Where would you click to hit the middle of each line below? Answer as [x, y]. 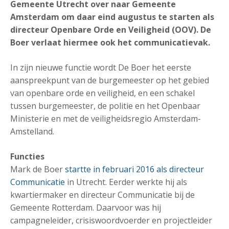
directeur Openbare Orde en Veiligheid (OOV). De [111, 30]
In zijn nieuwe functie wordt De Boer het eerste [101, 67]
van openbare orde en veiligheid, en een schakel [102, 93]
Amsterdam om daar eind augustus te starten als [112, 17]
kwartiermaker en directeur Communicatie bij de [102, 195]
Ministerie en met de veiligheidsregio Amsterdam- [106, 119]
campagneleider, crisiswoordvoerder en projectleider [111, 220]
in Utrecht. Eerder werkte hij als [127, 182]
